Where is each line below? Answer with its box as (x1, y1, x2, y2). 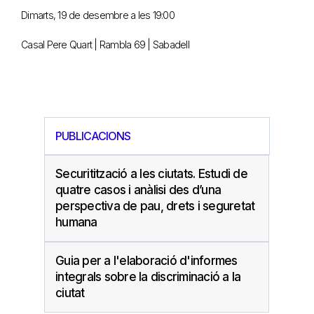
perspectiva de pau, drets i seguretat (55, 199, 255, 214)
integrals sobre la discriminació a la (55, 270, 241, 285)
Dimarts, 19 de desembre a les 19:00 (21, 9, 175, 22)
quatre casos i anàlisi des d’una (55, 183, 221, 198)
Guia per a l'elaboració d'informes (55, 254, 238, 268)
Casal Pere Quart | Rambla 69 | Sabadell (21, 39, 189, 51)
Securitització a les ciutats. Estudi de (55, 167, 247, 182)
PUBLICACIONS (55, 129, 130, 144)
